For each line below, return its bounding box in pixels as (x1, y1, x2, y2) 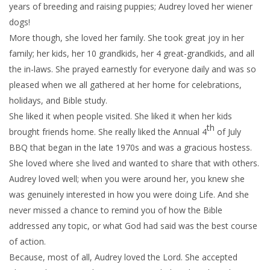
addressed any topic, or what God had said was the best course (9, 219, 257, 231)
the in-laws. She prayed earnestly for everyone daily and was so (9, 63, 256, 75)
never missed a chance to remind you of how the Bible (9, 204, 222, 216)
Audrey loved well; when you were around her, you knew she (9, 172, 245, 184)
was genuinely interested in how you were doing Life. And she (9, 188, 249, 200)
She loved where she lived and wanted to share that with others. (9, 157, 259, 169)
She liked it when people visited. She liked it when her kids (9, 110, 232, 122)
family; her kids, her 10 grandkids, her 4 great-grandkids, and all (9, 47, 254, 59)
